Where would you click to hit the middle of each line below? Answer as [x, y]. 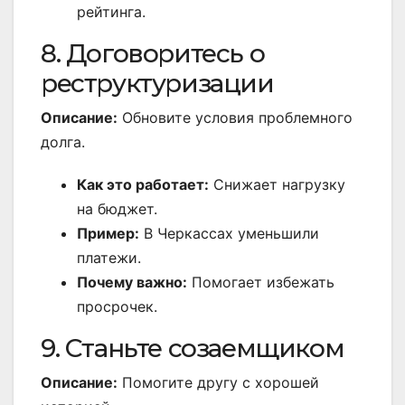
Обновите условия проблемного [235, 118]
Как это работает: [143, 185]
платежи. [109, 258]
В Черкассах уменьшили [229, 234]
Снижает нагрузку [277, 185]
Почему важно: [132, 283]
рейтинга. [111, 12]
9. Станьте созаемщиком [193, 348]
